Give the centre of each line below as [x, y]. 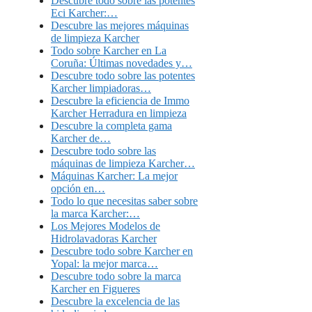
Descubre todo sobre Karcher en [122, 251]
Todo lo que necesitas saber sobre [124, 201]
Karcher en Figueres [95, 288]
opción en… [78, 188]
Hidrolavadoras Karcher [104, 238]
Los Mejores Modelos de [106, 226]
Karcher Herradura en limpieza [119, 113]
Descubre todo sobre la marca [116, 276]
